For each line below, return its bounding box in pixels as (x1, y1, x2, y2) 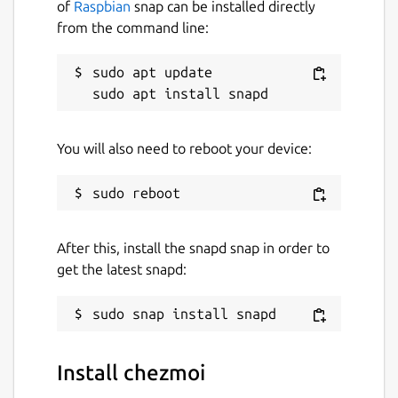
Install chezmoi (57, 361, 205, 386)
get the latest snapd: (57, 260, 187, 277)
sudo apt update (92, 63, 212, 80)
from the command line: (57, 19, 209, 36)
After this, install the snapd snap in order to (57, 239, 330, 256)
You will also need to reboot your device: (57, 139, 312, 156)
